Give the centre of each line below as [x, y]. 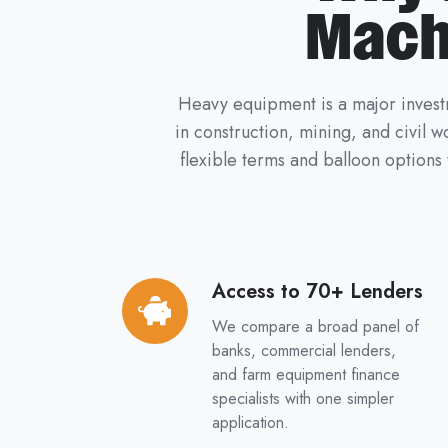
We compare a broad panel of [315, 327]
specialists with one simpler [302, 399]
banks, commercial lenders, [303, 351]
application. [252, 423]
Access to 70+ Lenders [317, 291]
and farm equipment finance [305, 375]
